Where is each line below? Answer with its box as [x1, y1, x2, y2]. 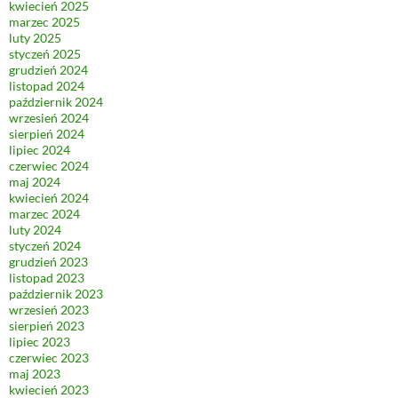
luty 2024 [9, 222, 61, 238]
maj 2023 [9, 366, 60, 382]
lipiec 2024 [9, 142, 70, 158]
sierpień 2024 [9, 126, 84, 142]
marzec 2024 [9, 206, 80, 222]
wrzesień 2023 [9, 302, 89, 318]
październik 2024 [9, 94, 103, 110]
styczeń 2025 [9, 46, 81, 62]
